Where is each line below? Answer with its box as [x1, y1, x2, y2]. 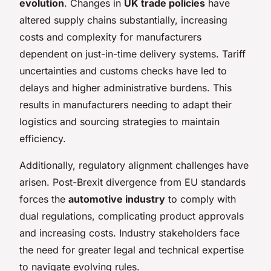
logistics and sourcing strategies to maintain [19, 115, 220, 128]
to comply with [165, 192, 236, 205]
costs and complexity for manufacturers [19, 30, 201, 43]
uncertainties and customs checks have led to [19, 64, 227, 77]
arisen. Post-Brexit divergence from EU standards [19, 175, 246, 188]
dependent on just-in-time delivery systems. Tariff [19, 47, 246, 60]
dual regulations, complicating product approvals [19, 209, 244, 222]
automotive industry [68, 192, 165, 205]
